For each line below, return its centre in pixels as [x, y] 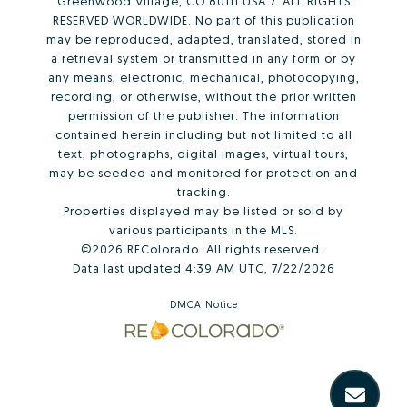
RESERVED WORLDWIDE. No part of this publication [203, 20]
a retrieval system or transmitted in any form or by [203, 58]
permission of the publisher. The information [203, 115]
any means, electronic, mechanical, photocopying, [203, 77]
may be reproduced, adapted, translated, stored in [203, 39]
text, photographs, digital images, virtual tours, [203, 153]
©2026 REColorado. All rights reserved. [203, 248]
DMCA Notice [203, 304]
